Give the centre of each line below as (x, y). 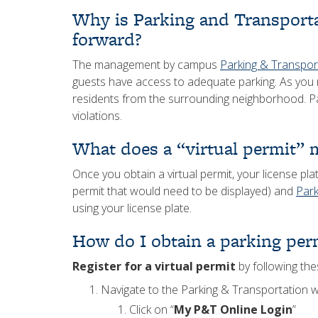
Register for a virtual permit (154, 266)
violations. (97, 116)
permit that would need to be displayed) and (184, 191)
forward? (107, 39)
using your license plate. (132, 208)
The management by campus (146, 65)
